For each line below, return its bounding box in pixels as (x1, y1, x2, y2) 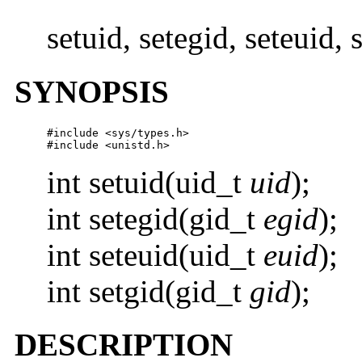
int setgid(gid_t (47, 273, 250, 309)
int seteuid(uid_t (47, 237, 263, 272)
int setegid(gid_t (47, 200, 263, 236)
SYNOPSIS (15, 74, 169, 109)
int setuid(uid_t (47, 164, 250, 200)
